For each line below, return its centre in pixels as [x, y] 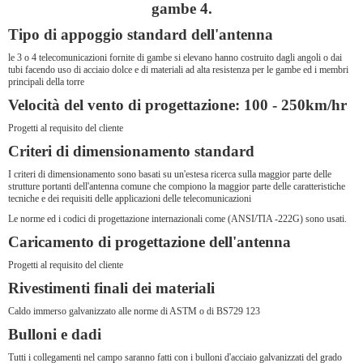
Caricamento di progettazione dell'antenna [149, 242]
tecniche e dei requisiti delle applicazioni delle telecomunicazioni [130, 199]
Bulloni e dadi [55, 334]
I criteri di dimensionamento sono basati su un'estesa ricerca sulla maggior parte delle [170, 174]
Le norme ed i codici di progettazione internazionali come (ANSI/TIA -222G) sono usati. [177, 219]
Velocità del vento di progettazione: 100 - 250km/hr [177, 105]
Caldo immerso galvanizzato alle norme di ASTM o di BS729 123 [134, 311]
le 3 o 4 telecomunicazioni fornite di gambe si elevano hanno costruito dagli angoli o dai [175, 58]
